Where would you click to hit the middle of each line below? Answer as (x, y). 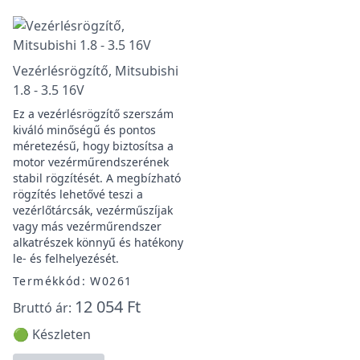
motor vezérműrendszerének (91, 162)
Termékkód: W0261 (73, 281)
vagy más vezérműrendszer (87, 226)
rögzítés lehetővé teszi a (78, 194)
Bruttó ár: (44, 308)
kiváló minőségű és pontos (84, 130)
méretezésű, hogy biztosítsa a (93, 146)
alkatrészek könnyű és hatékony (98, 242)
